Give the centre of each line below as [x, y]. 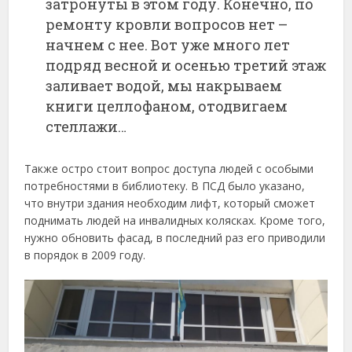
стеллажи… [86, 127]
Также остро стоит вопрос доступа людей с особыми [169, 169]
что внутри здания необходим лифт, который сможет [170, 203]
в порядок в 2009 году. [85, 255]
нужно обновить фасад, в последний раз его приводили [175, 238]
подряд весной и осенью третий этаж [186, 66]
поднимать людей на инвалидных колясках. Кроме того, [175, 221]
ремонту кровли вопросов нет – [167, 25]
